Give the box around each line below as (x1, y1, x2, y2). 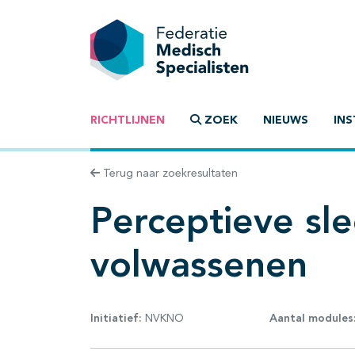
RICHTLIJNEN (90, 115, 165, 127)
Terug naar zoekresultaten (100, 168, 238, 180)
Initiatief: (90, 312, 142, 324)
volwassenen (90, 249, 307, 286)
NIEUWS (263, 115, 308, 127)
